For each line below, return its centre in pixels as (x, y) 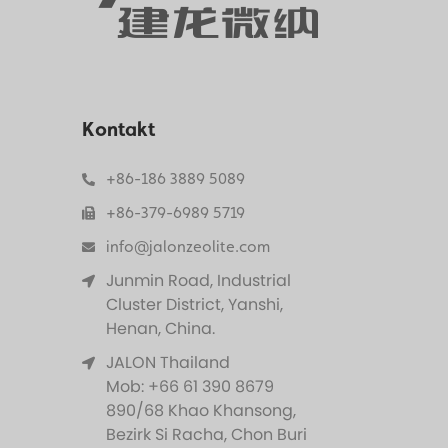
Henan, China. (160, 328)
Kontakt (118, 129)
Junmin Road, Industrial (198, 280)
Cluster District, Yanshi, (194, 304)
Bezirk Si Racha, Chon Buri (206, 434)
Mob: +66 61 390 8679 (190, 386)
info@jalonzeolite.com (188, 246)
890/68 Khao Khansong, (201, 410)
